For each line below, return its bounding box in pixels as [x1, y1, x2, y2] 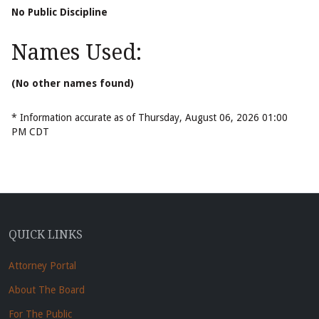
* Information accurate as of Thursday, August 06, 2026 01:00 [11, 112, 288, 124]
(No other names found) [11, 78, 134, 90]
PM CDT [11, 126, 49, 138]
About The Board [9, 284, 85, 296]
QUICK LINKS [9, 228, 83, 242]
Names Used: [11, 40, 142, 66]
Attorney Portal [9, 260, 76, 272]
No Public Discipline [11, 6, 108, 19]
